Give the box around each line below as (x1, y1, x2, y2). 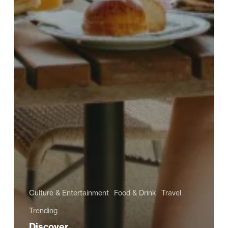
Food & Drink (113, 188, 156, 197)
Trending (28, 206, 58, 215)
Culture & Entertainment (28, 188, 109, 197)
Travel (161, 188, 181, 197)
